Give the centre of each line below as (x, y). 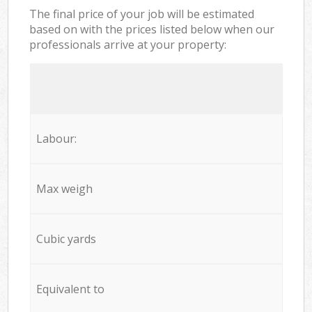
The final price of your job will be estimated (142, 14)
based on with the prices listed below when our (152, 29)
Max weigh (64, 188)
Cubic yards (66, 239)
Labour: (56, 138)
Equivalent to (70, 289)
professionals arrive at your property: (128, 44)
